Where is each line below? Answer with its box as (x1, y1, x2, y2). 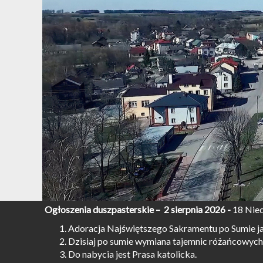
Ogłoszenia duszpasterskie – (45, 204, 162, 215)
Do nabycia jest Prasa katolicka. (68, 248, 197, 259)
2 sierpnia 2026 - (164, 204, 231, 215)
